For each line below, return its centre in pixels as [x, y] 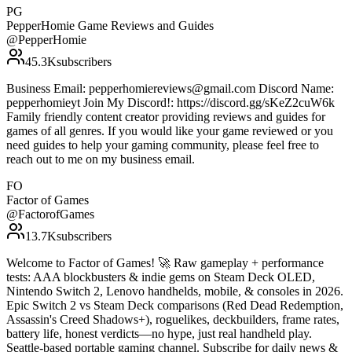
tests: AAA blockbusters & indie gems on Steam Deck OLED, [161, 277]
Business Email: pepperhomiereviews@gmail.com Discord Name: [170, 89]
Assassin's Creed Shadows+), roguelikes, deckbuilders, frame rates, [173, 320]
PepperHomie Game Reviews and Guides [110, 26]
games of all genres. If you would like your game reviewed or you [170, 131]
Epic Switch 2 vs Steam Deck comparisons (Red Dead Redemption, [175, 306]
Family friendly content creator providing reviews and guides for [166, 117]
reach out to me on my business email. [101, 159]
